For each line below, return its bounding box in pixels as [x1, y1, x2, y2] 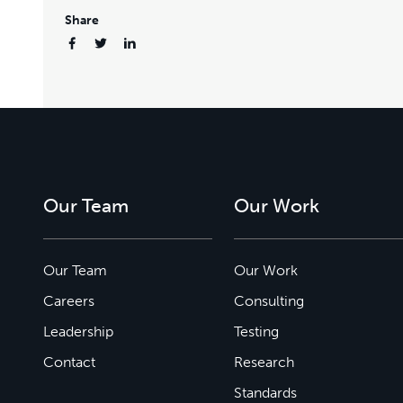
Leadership [43, 322, 113, 340]
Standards [234, 383, 297, 401]
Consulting [234, 291, 304, 309]
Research [234, 353, 294, 371]
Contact [43, 353, 95, 371]
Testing [234, 322, 279, 340]
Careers [43, 291, 94, 309]
